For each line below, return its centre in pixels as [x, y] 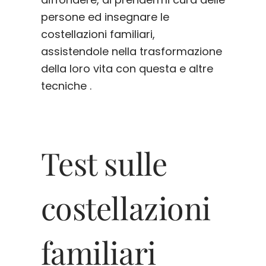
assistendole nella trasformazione [131, 52]
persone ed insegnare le [105, 17]
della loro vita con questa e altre [127, 69]
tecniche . [66, 86]
